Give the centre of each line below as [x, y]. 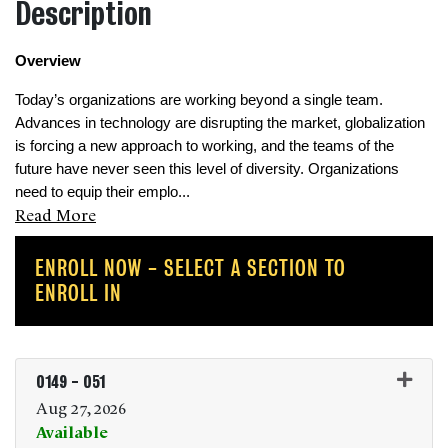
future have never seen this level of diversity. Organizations [207, 168]
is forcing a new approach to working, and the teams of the [204, 145]
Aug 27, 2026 [81, 406]
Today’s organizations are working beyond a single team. [199, 99]
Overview [50, 60]
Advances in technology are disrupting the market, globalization [220, 122]
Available [72, 430]
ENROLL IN [78, 292]
